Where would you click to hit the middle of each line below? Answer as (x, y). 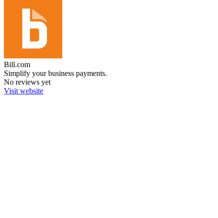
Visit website (24, 91)
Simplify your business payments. (55, 73)
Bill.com (17, 64)
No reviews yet (27, 82)
